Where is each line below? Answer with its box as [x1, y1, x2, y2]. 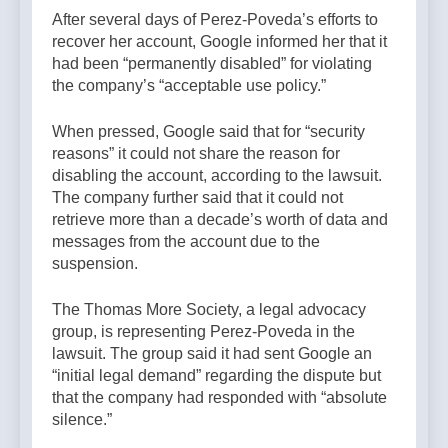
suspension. [52, 255, 138, 273]
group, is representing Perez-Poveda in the [52, 323, 355, 341]
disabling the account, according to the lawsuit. [52, 167, 382, 185]
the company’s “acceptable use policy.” [52, 77, 330, 95]
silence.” [52, 411, 112, 429]
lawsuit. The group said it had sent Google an [52, 345, 372, 363]
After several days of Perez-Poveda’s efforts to [52, 11, 378, 29]
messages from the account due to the [52, 233, 320, 251]
